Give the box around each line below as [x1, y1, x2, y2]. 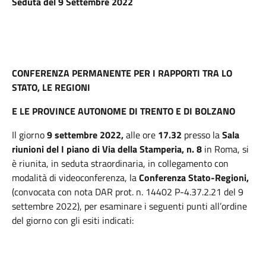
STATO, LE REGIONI [12, 80, 90, 94]
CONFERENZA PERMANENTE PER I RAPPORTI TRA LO [12, 66, 232, 80]
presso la [184, 128, 222, 142]
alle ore [123, 128, 158, 142]
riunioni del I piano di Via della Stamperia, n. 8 [12, 142, 204, 156]
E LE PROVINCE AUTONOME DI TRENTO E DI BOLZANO [12, 104, 235, 118]
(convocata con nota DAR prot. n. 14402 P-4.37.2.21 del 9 [12, 185, 243, 199]
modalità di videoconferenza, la [12, 170, 139, 185]
